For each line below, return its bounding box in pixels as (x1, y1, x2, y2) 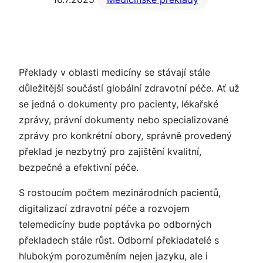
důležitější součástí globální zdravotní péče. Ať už (19, 82, 240, 95)
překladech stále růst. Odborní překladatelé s (19, 234, 219, 247)
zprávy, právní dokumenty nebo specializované (19, 114, 228, 126)
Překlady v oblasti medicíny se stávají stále (19, 66, 210, 79)
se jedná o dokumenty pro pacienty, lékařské (19, 98, 218, 110)
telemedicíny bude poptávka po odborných (19, 218, 211, 231)
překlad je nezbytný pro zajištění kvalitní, (19, 146, 201, 158)
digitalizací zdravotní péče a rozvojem (19, 203, 190, 215)
